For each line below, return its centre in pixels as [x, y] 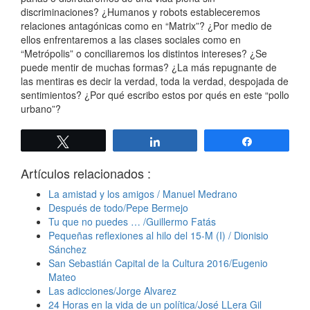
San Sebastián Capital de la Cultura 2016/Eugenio [158, 263]
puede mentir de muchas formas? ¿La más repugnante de [149, 67]
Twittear [95, 142]
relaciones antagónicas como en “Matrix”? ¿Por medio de [146, 26]
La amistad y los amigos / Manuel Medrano [143, 194]
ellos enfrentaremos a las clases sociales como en [131, 40]
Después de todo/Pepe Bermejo [118, 208]
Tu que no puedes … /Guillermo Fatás [132, 222]
